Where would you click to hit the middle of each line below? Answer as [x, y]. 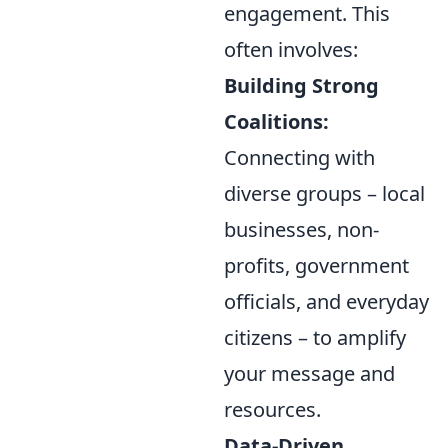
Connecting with [299, 157]
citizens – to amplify [315, 337]
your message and [309, 373]
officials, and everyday [326, 301]
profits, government [316, 265]
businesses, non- [301, 229]
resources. [272, 409]
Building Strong [301, 85]
